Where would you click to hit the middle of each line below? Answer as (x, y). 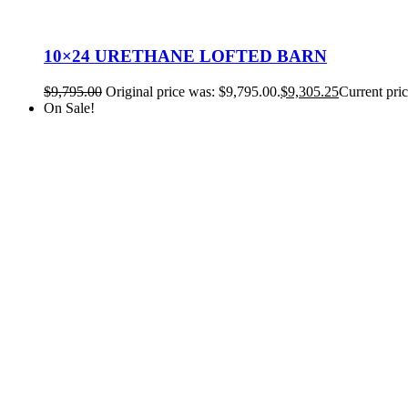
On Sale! (69, 107)
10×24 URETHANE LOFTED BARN (185, 56)
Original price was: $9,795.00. (193, 91)
